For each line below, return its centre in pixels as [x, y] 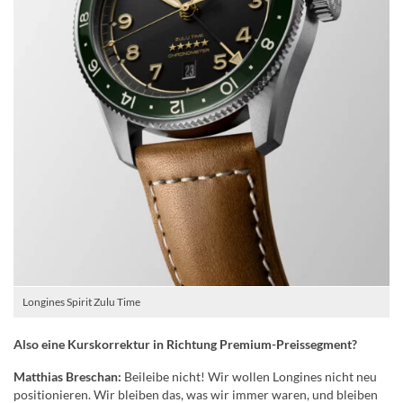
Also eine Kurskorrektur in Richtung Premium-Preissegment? [185, 344]
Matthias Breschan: [67, 376]
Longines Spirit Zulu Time [81, 301]
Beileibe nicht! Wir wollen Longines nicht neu [249, 376]
